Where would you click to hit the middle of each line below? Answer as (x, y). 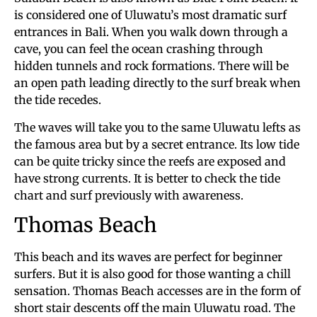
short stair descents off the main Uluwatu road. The (155, 308)
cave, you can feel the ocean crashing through (139, 49)
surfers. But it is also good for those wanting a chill (152, 274)
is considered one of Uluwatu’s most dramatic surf (150, 15)
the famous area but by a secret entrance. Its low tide (157, 144)
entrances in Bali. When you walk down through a (151, 32)
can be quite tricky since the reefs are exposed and (150, 161)
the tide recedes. (58, 100)
